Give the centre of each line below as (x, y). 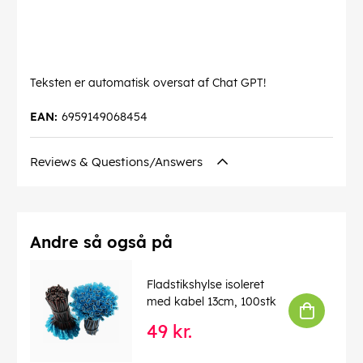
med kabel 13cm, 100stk (211, 302)
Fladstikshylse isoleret (205, 285)
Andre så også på (101, 241)
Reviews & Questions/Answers (118, 161)
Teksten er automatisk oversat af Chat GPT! (148, 82)
